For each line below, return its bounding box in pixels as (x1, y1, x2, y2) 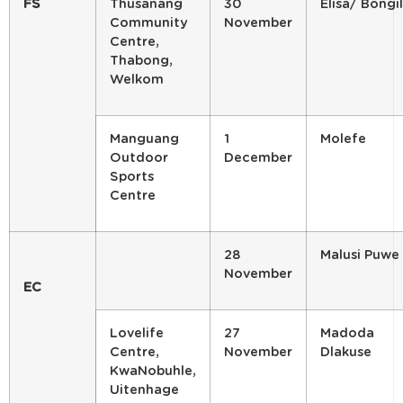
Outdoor (110, 151, 168, 166)
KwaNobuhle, (110, 364, 196, 379)
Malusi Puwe (320, 248, 399, 263)
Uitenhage (110, 383, 179, 398)
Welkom (110, 73, 164, 87)
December (224, 151, 292, 166)
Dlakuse (320, 345, 372, 360)
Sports (110, 170, 154, 184)
